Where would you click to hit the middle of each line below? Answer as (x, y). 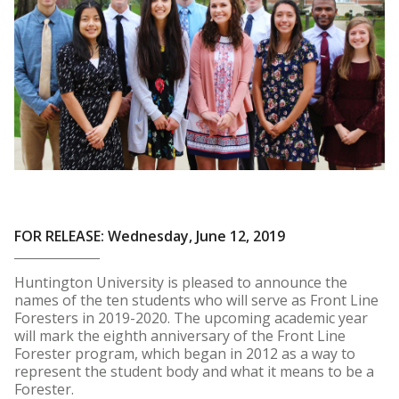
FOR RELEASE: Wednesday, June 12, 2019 (150, 236)
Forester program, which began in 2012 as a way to (185, 354)
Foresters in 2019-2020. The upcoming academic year (191, 318)
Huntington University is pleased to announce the (181, 283)
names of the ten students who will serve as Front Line (196, 301)
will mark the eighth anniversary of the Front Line (180, 336)
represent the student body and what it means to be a (194, 372)
